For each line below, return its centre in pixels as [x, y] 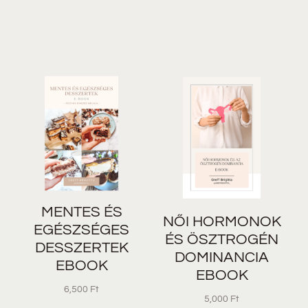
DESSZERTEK [81, 247]
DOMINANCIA [222, 257]
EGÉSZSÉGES [81, 230]
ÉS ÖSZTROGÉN [222, 239]
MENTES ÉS [81, 212]
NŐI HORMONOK [222, 221]
